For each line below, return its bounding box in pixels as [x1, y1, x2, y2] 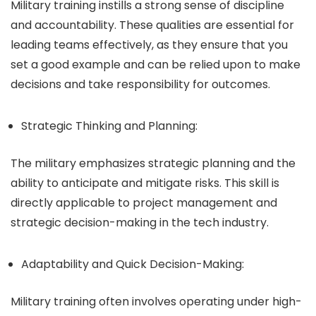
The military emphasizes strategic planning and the [11, 155, 296, 171]
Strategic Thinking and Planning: [21, 118, 197, 134]
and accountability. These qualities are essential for [11, 17, 294, 33]
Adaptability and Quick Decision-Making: [21, 256, 244, 272]
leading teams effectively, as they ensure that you [11, 37, 288, 53]
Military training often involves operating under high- [11, 293, 302, 310]
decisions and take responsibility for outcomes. [11, 76, 270, 92]
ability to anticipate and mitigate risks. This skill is [11, 175, 279, 191]
